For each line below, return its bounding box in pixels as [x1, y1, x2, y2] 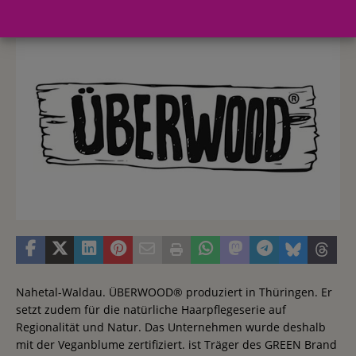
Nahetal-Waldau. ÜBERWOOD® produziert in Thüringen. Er [16, 284, 332, 300]
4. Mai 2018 [30, 2, 83, 17]
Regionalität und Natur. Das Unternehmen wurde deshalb [16, 319, 326, 335]
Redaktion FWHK [106, 2, 186, 17]
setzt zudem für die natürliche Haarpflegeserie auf [16, 301, 286, 317]
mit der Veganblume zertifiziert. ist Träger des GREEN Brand [16, 336, 337, 352]
